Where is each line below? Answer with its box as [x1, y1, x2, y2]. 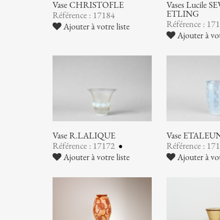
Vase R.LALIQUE [53, 130, 116, 141]
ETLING [166, 8, 199, 19]
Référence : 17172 [53, 140, 117, 152]
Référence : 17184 [53, 9, 115, 21]
